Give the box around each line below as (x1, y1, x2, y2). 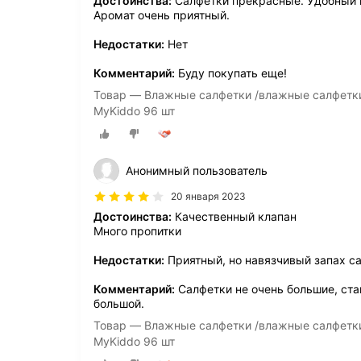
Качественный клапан (172, 209, 297, 223)
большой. (93, 296, 144, 310)
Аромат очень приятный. (93, 7, 230, 22)
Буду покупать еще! (175, 65, 287, 80)
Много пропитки (93, 223, 181, 238)
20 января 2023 (171, 189, 246, 202)
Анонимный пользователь (126, 163, 268, 177)
